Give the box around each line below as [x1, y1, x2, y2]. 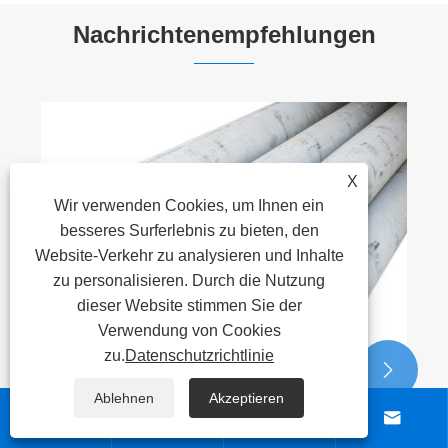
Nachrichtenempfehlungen [72, 20, 376, 48]
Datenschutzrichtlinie [125, 347, 275, 364]
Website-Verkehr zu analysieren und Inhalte [34, 247, 344, 264]
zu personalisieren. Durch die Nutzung [53, 272, 326, 289]
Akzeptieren [209, 390, 285, 406]
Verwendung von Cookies [97, 322, 281, 339]
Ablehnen [94, 390, 155, 406]
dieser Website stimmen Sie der [76, 297, 302, 314]
